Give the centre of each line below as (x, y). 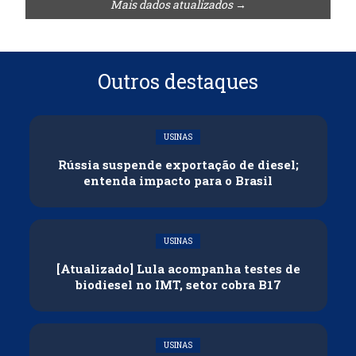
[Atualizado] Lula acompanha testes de (178, 268)
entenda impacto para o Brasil (178, 180)
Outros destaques (178, 81)
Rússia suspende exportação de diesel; (178, 164)
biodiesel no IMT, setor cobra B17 (178, 284)
